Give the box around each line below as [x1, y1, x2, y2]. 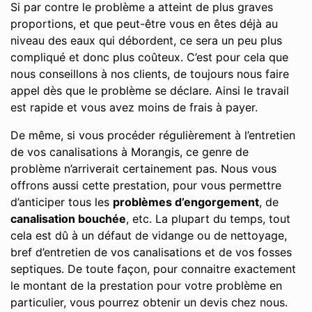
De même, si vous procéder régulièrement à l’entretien [10, 128, 295, 142]
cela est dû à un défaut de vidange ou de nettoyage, [10, 228, 287, 242]
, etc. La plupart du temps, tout [126, 212, 290, 226]
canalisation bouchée [10, 212, 126, 226]
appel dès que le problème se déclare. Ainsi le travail [10, 84, 289, 97]
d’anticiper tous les [10, 195, 113, 209]
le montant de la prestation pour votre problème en [10, 279, 282, 292]
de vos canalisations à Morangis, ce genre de [10, 145, 249, 159]
